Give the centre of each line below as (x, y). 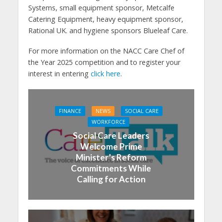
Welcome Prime (111, 146)
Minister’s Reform (111, 157)
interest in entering (59, 73)
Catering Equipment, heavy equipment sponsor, (106, 19)
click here (105, 73)
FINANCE (70, 111)
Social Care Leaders (111, 135)
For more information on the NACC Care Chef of (106, 51)
